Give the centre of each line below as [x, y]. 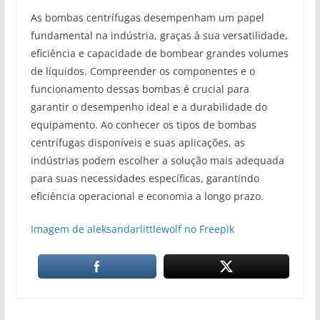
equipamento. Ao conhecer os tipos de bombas [143, 124]
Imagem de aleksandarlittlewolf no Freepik [132, 229]
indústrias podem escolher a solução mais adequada [157, 160]
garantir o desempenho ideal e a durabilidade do [149, 106]
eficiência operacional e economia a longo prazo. [147, 196]
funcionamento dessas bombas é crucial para [140, 89]
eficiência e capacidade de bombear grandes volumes [159, 53]
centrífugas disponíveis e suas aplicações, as [137, 142]
